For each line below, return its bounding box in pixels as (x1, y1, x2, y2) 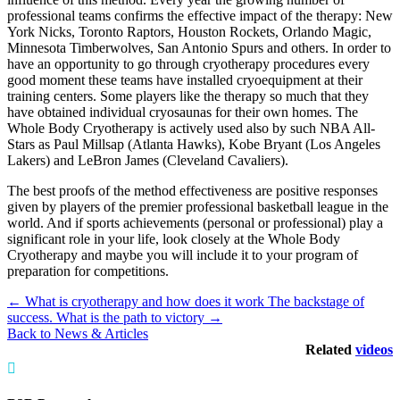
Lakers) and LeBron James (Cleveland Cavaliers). (7, 152, 288, 168)
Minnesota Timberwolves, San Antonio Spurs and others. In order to (7, 39, 391, 55)
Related (305, 341, 355, 357)
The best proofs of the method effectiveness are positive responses (7, 182, 378, 198)
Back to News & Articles (7, 325, 148, 341)
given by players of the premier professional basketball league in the (7, 198, 388, 214)
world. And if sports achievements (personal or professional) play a (7, 214, 383, 230)
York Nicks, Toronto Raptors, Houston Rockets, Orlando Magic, (7, 23, 371, 39)
